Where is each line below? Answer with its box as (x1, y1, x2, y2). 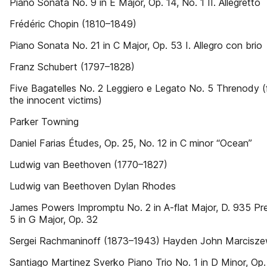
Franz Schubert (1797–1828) (10, 61, 135, 73)
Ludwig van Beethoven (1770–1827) (10, 159, 167, 170)
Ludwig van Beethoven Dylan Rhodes (10, 180, 176, 192)
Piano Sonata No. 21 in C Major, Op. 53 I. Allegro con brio (10, 39, 262, 51)
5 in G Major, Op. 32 (10, 213, 98, 225)
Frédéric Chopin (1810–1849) (10, 18, 136, 30)
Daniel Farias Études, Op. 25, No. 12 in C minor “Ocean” (10, 137, 252, 149)
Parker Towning (10, 116, 79, 128)
